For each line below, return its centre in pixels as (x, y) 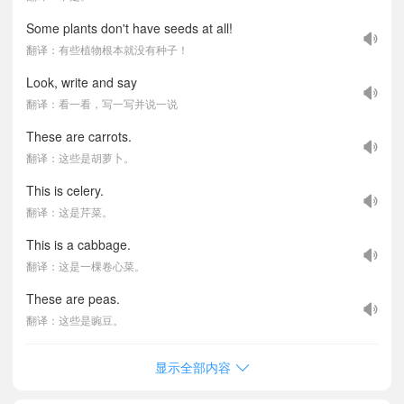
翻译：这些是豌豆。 (75, 320)
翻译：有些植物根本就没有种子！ (107, 49)
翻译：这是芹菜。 (69, 211)
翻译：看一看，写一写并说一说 (102, 103)
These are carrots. (79, 136)
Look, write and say (82, 82)
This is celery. (65, 190)
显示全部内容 (193, 367)
